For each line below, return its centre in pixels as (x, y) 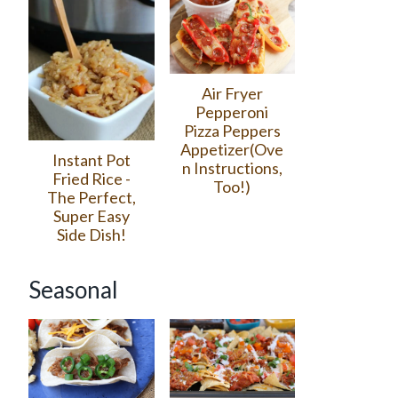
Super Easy (91, 215)
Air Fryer (232, 93)
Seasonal (74, 289)
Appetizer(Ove (232, 149)
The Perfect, (91, 197)
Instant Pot (91, 159)
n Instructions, (232, 167)
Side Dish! (91, 234)
